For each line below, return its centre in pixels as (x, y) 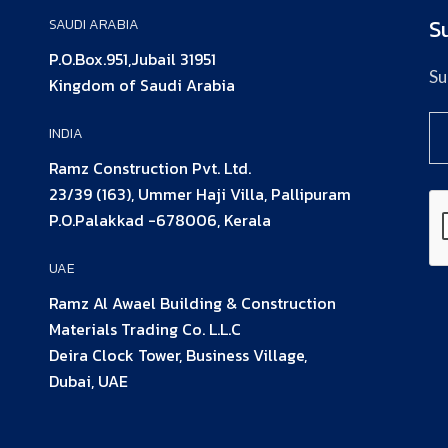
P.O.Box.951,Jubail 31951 (132, 59)
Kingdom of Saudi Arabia (142, 85)
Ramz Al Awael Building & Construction (192, 303)
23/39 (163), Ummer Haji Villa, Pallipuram (200, 194)
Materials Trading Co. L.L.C (145, 329)
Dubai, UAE (88, 381)
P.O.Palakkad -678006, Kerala (160, 220)
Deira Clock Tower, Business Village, (178, 355)
